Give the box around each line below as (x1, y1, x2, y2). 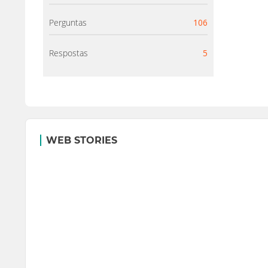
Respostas (49, 47, 88, 59)
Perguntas (49, 17, 87, 28)
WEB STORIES (46, 134, 117, 146)
